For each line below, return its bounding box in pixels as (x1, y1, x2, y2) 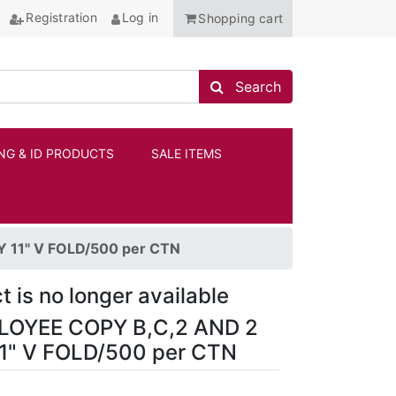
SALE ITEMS (151, 146, 222, 162)
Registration (26, 10, 97, 25)
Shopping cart (198, 11, 283, 26)
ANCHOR (243, 170, 293, 185)
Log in (121, 10, 159, 25)
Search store (209, 76, 294, 95)
